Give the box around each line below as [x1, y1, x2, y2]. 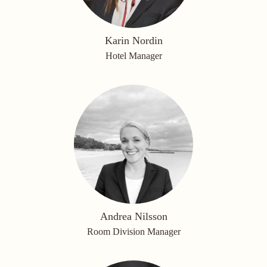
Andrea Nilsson [100, 210, 167, 222]
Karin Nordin [104, 35, 163, 46]
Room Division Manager [86, 226, 181, 237]
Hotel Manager [105, 51, 162, 61]
